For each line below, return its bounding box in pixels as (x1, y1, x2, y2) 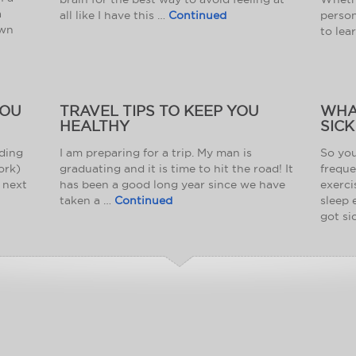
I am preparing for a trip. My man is (60, 145, 253, 159)
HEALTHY (60, 118, 130, 133)
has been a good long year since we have (60, 177, 286, 191)
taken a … (60, 193, 115, 207)
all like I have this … (60, 8, 169, 21)
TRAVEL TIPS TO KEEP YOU (60, 103, 260, 118)
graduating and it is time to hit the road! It (60, 161, 294, 175)
